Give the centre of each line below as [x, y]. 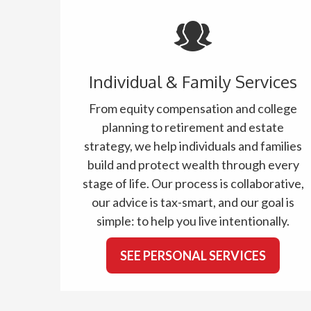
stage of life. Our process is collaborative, [193, 183]
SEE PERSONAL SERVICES [193, 255]
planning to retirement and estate [193, 127]
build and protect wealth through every [193, 165]
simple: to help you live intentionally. [193, 221]
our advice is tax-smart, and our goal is [193, 202]
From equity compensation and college [193, 108]
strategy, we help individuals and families [193, 146]
